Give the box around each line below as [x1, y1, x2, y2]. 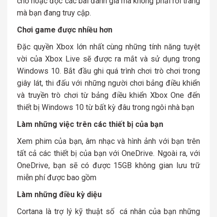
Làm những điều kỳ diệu [17, 190, 102, 200]
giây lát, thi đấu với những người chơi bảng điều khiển [17, 78, 200, 88]
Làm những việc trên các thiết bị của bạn [17, 120, 163, 129]
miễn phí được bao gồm [17, 173, 96, 183]
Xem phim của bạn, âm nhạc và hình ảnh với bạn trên [17, 137, 200, 146]
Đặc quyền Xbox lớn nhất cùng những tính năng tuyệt [17, 42, 200, 52]
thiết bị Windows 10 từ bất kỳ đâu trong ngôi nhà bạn [17, 103, 194, 112]
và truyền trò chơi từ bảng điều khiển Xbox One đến [17, 91, 200, 100]
